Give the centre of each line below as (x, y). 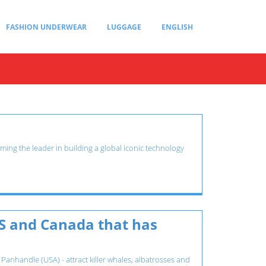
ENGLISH (177, 27)
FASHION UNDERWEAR (46, 27)
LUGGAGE (124, 27)
